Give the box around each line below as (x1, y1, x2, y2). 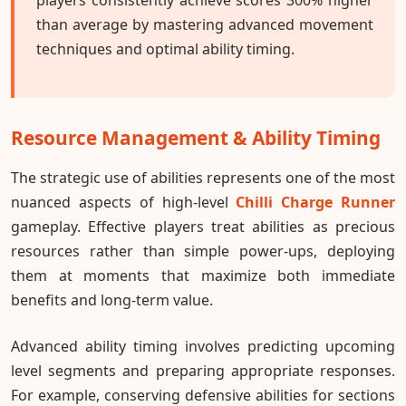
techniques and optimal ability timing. (36, 38, 295, 59)
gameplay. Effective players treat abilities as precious (11, 217, 395, 237)
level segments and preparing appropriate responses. (11, 361, 395, 382)
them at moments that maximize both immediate (11, 266, 395, 286)
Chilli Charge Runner (236, 192, 396, 213)
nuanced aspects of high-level (11, 192, 237, 213)
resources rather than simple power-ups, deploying (11, 241, 395, 262)
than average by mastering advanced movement (36, 14, 373, 34)
